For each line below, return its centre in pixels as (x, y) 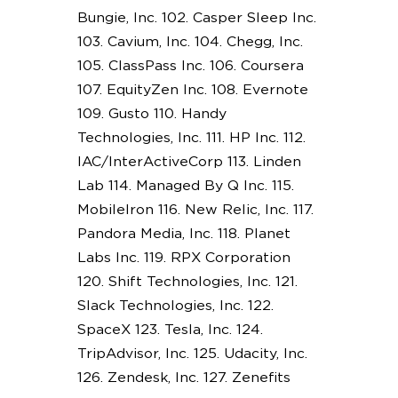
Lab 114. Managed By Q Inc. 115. (185, 185)
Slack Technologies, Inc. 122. (175, 305)
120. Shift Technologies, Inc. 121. (187, 281)
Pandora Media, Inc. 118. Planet (183, 233)
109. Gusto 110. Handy (151, 113)
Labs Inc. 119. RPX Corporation (183, 257)
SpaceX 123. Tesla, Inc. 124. (170, 329)
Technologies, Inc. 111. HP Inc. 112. (191, 137)
